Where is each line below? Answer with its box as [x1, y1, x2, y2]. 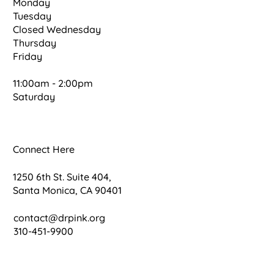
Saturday [13, 90, 56, 103]
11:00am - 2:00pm [13, 76, 94, 89]
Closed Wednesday [13, 23, 102, 35]
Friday [13, 50, 45, 62]
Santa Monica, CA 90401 [13, 183, 122, 196]
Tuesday [13, 9, 54, 22]
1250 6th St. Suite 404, [13, 170, 114, 183]
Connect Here [13, 143, 75, 155]
